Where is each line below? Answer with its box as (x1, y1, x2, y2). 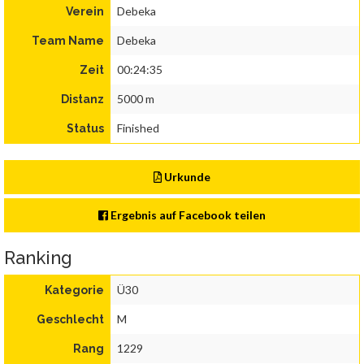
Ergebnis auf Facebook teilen (108, 208, 266, 223)
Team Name (32, 34, 104, 48)
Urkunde (162, 170, 211, 184)
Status (67, 122, 104, 136)
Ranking (4, 247, 72, 269)
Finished (117, 121, 159, 136)
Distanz (61, 93, 104, 106)
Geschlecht (37, 313, 104, 327)
